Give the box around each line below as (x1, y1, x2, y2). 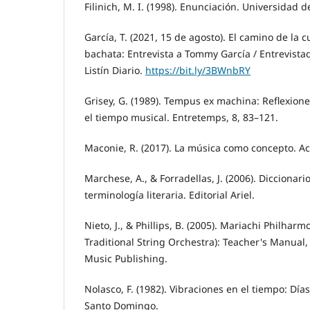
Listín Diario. (84, 63, 145, 77)
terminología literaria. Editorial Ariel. (84, 188, 255, 202)
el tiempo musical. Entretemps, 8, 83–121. (84, 110, 278, 124)
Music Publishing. (84, 252, 167, 266)
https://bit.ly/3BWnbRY (145, 63, 250, 77)
